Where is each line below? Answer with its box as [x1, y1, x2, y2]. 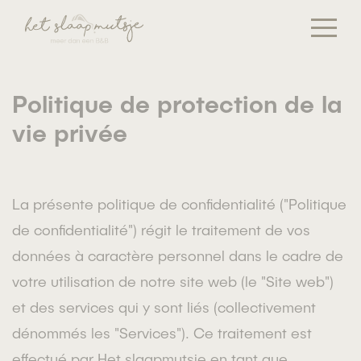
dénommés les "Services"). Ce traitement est [12, 323, 312, 342]
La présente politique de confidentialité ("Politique [12, 194, 346, 213]
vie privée [12, 117, 127, 147]
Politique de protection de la [12, 88, 342, 118]
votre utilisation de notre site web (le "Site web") [12, 272, 334, 290]
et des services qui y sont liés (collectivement [12, 297, 316, 316]
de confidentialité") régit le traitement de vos [12, 220, 310, 239]
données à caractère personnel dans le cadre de [12, 246, 343, 264]
